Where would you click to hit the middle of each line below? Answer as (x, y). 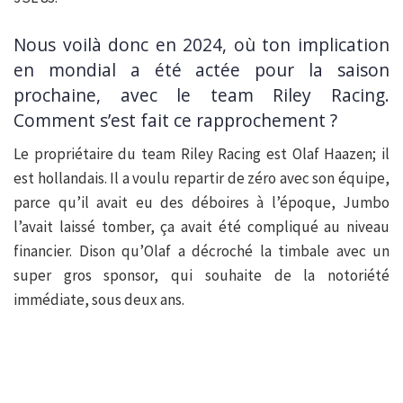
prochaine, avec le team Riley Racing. (201, 95)
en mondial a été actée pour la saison (201, 70)
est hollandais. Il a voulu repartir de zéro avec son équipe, (201, 178)
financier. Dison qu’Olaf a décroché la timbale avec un (201, 251)
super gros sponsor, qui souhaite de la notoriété (201, 275)
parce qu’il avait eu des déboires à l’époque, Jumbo (201, 202)
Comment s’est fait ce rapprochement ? (175, 121)
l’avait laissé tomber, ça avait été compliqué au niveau (201, 226)
